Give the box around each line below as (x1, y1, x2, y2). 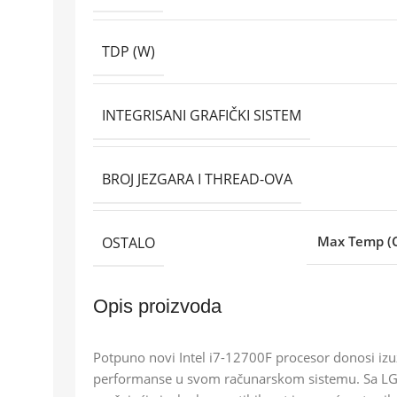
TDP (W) (102, 42, 155, 62)
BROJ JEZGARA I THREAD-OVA (102, 168, 292, 189)
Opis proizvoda (93, 295, 222, 317)
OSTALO (102, 232, 155, 253)
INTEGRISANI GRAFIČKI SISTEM (102, 105, 301, 125)
